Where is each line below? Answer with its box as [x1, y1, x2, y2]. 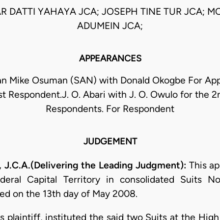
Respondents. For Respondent [46, 103, 174, 115]
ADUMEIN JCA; [77, 20, 143, 32]
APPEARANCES [79, 53, 141, 64]
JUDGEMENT [83, 136, 137, 147]
